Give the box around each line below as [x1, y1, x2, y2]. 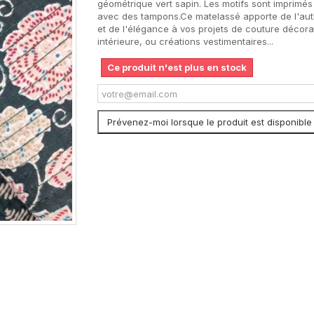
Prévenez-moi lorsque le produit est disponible [107, 116, 312, 128]
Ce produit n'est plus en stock [107, 62, 247, 73]
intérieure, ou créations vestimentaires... [97, 36, 273, 47]
